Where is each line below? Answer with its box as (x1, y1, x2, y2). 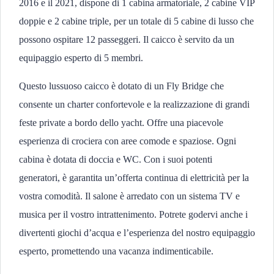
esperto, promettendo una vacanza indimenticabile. (19, 246, 213, 256)
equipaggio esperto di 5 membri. (19, 53, 143, 63)
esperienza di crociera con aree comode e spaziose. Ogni (19, 136, 236, 146)
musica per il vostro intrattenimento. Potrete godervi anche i (19, 209, 248, 220)
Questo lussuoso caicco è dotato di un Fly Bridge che (19, 81, 224, 91)
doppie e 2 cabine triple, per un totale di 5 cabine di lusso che (19, 16, 254, 26)
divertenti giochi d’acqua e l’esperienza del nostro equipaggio (19, 228, 255, 238)
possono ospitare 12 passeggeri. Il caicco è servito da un (19, 34, 234, 45)
